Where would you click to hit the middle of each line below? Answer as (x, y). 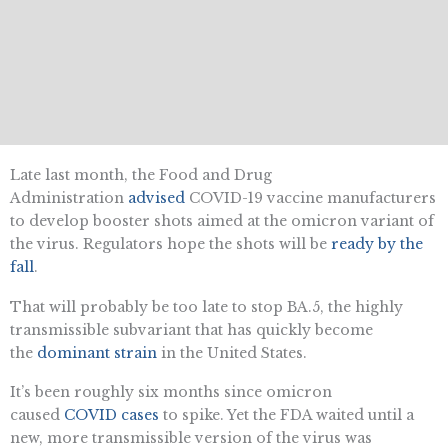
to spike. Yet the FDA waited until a (286, 415)
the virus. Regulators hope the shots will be (170, 243)
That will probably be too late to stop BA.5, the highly (206, 306)
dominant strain (97, 352)
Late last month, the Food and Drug (141, 174)
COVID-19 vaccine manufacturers (310, 197)
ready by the (377, 243)
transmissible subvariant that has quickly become (191, 329)
